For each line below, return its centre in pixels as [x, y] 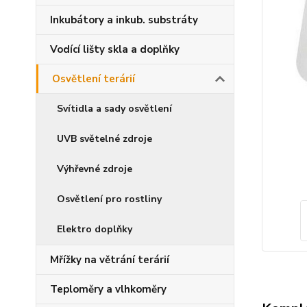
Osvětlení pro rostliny [109, 199]
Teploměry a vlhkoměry [108, 289]
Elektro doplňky [95, 229]
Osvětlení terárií [94, 79]
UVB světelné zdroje [105, 139]
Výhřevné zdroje [95, 169]
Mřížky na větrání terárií [110, 260]
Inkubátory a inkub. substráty [124, 20]
